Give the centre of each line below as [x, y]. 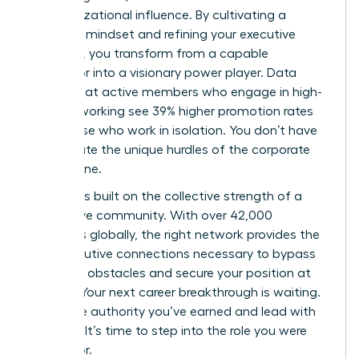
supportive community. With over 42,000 [151, 216]
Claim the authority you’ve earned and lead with [173, 312]
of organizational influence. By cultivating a [158, 16]
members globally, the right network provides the [175, 235]
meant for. [61, 351]
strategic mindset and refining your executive [163, 35]
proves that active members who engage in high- [176, 93]
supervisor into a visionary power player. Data [163, 73]
